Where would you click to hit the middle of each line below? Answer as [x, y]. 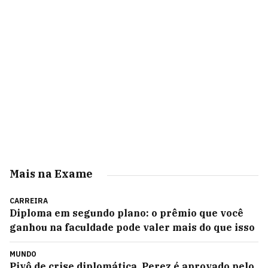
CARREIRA [29, 201]
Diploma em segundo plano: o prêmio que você [127, 213]
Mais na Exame [51, 174]
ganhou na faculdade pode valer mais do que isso [132, 227]
